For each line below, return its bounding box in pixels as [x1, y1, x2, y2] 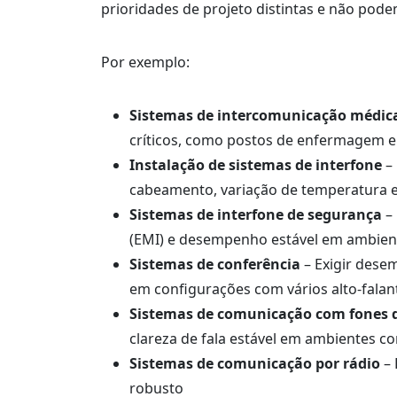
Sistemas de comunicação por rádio [129, 354, 380, 373]
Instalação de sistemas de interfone [129, 155, 382, 175]
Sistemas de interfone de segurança [129, 205, 382, 224]
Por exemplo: [101, 52, 190, 72]
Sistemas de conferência [129, 254, 300, 274]
